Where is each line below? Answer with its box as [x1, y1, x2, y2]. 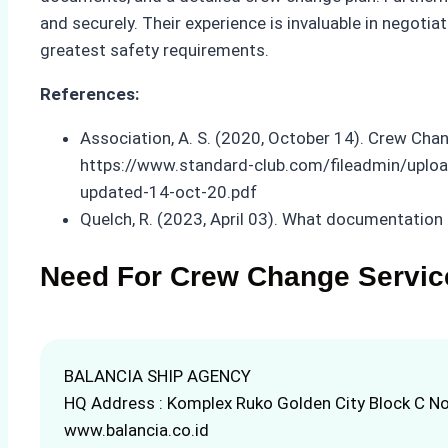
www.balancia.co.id [64, 419, 209, 440]
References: [40, 84, 139, 105]
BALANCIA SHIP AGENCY [64, 365, 251, 386]
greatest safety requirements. [40, 40, 269, 61]
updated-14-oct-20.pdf [80, 182, 257, 203]
